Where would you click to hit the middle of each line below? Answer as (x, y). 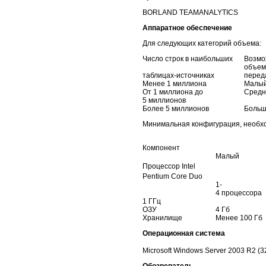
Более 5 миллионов (176, 108)
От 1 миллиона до (173, 92)
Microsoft (157, 250)
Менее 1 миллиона (175, 83)
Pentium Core (165, 176)
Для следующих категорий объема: (202, 43)
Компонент (161, 148)
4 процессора (239, 193)
